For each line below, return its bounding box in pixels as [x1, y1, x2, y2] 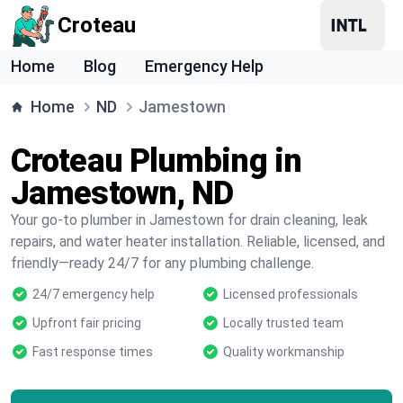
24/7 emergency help [32, 287, 155, 301]
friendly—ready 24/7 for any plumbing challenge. [11, 255, 314, 272]
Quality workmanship [223, 345, 345, 359]
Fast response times [32, 345, 153, 359]
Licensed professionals [223, 287, 358, 301]
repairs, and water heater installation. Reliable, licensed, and [11, 233, 385, 250]
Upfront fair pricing [32, 316, 141, 330]
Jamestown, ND [11, 175, 234, 212]
